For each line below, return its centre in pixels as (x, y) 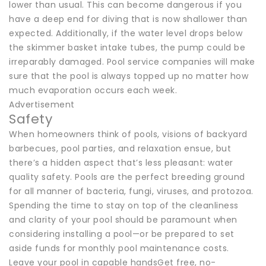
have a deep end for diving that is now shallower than (128, 19)
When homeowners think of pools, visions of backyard (128, 134)
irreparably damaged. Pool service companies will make (132, 61)
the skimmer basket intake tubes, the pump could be (127, 47)
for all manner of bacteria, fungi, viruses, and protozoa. (131, 191)
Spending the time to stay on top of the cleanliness (124, 205)
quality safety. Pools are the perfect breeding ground (127, 177)
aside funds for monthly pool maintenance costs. (119, 248)
